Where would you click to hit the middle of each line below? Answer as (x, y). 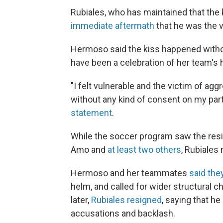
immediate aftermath (112, 26)
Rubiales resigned (126, 200)
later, (81, 200)
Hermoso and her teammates (130, 173)
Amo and (89, 150)
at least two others (144, 150)
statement (91, 113)
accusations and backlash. (123, 213)
